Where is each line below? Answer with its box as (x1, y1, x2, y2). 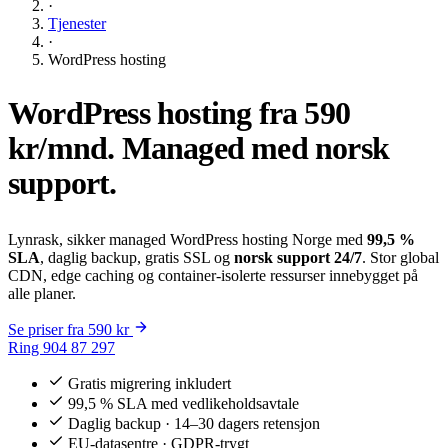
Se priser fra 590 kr (8, 320, 129, 338)
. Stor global (362, 248, 439, 266)
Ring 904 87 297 (8, 338, 115, 356)
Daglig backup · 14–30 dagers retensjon (68, 414, 320, 432)
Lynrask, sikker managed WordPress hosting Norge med (8, 230, 367, 248)
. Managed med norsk (107, 129, 390, 166)
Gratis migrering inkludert (68, 374, 231, 392)
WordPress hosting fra (8, 94, 305, 131)
